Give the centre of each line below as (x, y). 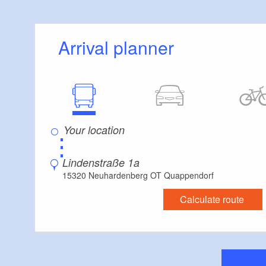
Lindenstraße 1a (101, 162)
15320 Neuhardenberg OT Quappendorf (138, 175)
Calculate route (212, 199)
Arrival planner (122, 47)
